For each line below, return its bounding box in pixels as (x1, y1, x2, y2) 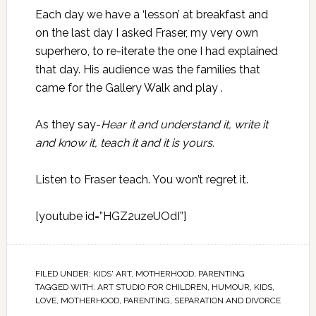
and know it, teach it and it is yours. (35, 135, 214, 150)
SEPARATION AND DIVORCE (174, 295, 281, 305)
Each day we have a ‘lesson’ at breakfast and (35, 7, 268, 21)
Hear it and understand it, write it (100, 117, 268, 131)
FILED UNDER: (35, 268, 93, 279)
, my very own (185, 25, 258, 39)
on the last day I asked (35, 25, 155, 39)
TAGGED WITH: (35, 281, 97, 292)
